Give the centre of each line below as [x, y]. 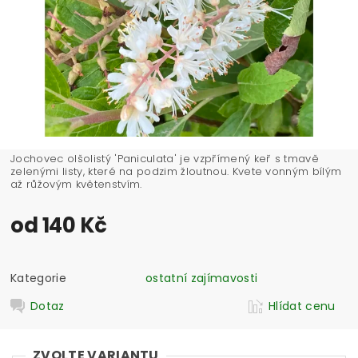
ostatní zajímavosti [202, 278]
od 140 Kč [59, 225]
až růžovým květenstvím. [76, 184]
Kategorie [38, 278]
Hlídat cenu [302, 306]
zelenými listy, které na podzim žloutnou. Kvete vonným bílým [176, 171]
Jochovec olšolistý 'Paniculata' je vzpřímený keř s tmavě [165, 158]
